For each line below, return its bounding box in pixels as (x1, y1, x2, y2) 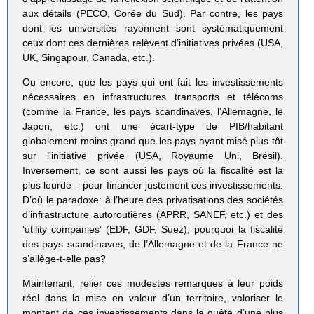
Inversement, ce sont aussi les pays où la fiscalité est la (22, 165, 283, 177)
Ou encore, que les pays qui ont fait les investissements (22, 76, 283, 88)
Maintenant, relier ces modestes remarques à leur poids (22, 278, 283, 289)
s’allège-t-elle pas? (22, 253, 107, 265)
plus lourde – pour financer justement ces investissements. (22, 179, 283, 191)
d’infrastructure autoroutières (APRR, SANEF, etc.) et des (22, 209, 283, 221)
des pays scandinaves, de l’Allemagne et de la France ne (22, 238, 283, 250)
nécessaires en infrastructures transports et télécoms (22, 91, 283, 103)
